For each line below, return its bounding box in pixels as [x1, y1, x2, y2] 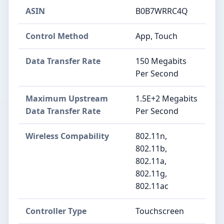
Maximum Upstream [25, 93, 108, 104]
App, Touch [135, 30, 177, 42]
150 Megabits [135, 55, 186, 67]
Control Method [25, 30, 88, 42]
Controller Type [25, 205, 86, 217]
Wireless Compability [25, 130, 109, 142]
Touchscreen [135, 205, 184, 217]
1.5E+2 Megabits [135, 93, 197, 104]
